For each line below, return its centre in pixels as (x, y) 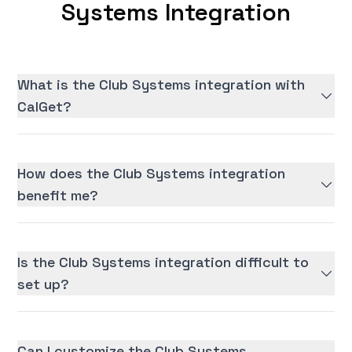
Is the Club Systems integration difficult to (163, 262)
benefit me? (58, 196)
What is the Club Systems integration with (161, 85)
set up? (44, 284)
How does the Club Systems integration (152, 174)
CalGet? (45, 107)
